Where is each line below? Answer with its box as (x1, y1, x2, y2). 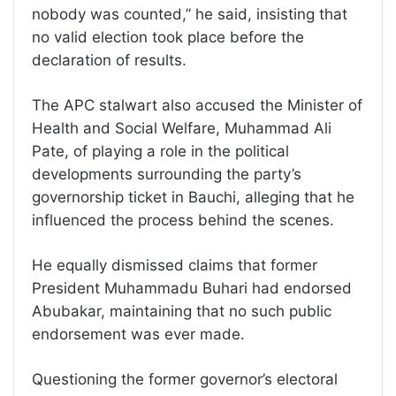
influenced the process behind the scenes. (32, 211, 334, 230)
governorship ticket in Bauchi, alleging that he (32, 188, 354, 207)
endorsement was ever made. (32, 325, 245, 344)
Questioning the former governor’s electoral (32, 370, 338, 389)
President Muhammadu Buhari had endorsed (32, 279, 352, 298)
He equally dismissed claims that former (32, 256, 317, 275)
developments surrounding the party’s (32, 165, 301, 184)
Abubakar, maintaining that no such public (32, 302, 331, 321)
